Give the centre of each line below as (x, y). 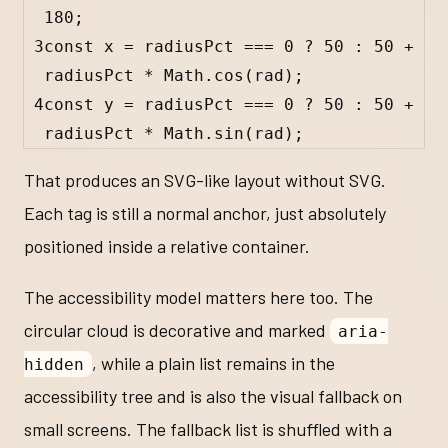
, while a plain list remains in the (213, 362)
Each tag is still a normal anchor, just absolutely (205, 212)
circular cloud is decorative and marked (177, 329)
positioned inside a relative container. (167, 245)
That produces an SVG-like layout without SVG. (205, 179)
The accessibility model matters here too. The (198, 296)
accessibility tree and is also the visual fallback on (213, 395)
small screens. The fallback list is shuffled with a (208, 428)
